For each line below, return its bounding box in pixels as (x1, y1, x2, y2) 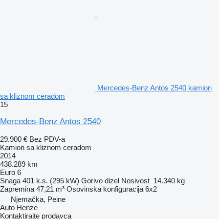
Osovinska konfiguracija (66, 184, 143, 193)
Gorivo (81, 176, 103, 185)
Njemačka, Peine (11, 195, 66, 203)
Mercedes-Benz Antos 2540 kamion (97, 83, 212, 92)
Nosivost (121, 176, 150, 185)
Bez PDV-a (29, 134, 65, 143)
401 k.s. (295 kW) (22, 176, 79, 185)
